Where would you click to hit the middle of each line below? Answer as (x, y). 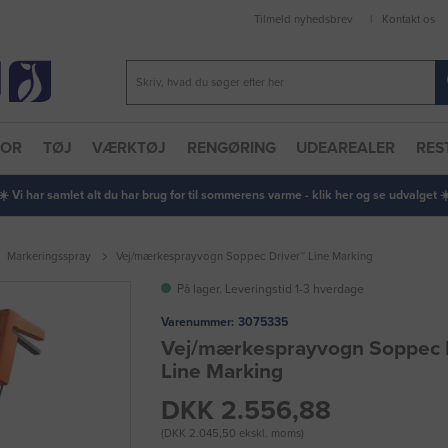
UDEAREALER (346, 148)
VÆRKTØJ (129, 148)
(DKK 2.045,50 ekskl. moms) (232, 434)
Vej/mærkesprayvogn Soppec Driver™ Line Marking (244, 257)
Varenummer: (197, 321)
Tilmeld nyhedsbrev (304, 20)
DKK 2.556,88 (246, 411)
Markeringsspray (49, 257)
